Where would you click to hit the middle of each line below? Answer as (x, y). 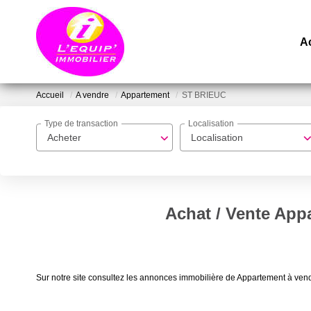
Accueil (50, 95)
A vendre (92, 95)
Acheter (64, 137)
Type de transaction (81, 124)
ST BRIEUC (204, 95)
